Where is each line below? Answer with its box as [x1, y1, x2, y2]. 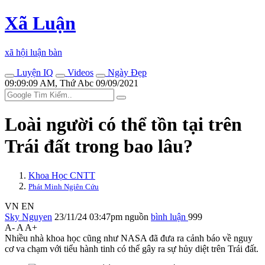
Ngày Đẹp [105, 67, 147, 77]
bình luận [151, 211, 188, 222]
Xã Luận [5, 12, 76, 34]
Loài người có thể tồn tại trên [5, 114, 242, 135]
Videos [65, 67, 93, 77]
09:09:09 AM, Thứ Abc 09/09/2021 [5, 77, 138, 88]
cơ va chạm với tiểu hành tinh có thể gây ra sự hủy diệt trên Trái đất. [5, 243, 258, 254]
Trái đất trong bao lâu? [5, 135, 193, 157]
